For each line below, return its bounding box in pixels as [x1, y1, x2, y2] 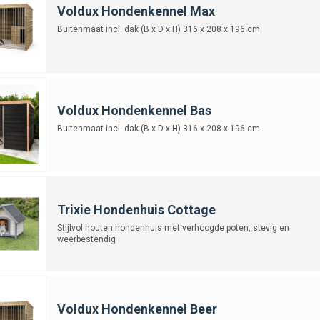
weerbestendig [56, 234, 116, 244]
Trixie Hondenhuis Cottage [56, 201, 216, 217]
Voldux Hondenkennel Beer [56, 301, 217, 316]
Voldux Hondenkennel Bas [56, 102, 211, 118]
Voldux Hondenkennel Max [56, 3, 215, 19]
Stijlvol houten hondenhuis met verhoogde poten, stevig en [56, 222, 289, 233]
